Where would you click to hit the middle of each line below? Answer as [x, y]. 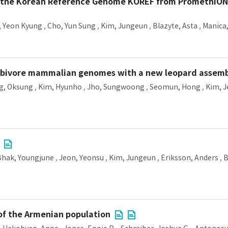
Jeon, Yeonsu [81, 158]
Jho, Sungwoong [116, 87]
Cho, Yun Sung [72, 26]
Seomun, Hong [175, 87]
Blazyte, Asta [175, 26]
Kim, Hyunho [60, 87]
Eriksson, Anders [190, 158]
